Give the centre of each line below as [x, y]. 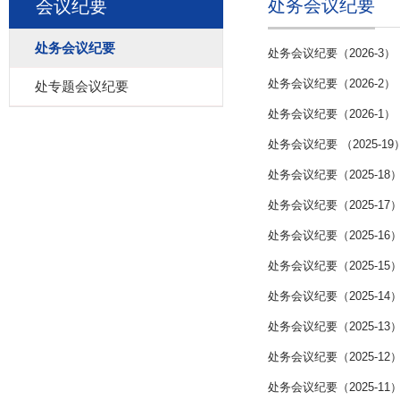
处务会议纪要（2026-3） [332, 53]
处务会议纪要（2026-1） [332, 114]
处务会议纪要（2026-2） [332, 83]
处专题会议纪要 [82, 86]
